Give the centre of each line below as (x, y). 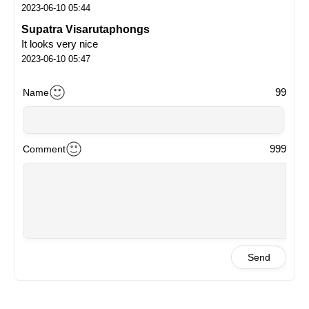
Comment (44, 149)
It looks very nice (60, 43)
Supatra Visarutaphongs (86, 29)
